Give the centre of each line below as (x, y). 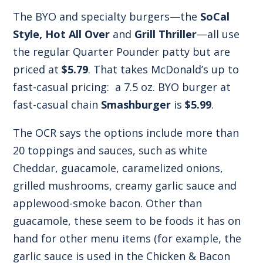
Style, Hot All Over (62, 34)
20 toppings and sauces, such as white (110, 150)
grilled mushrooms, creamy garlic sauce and (125, 185)
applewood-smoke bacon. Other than (108, 203)
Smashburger (136, 104)
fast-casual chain (57, 104)
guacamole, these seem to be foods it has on (127, 220)
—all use (218, 34)
